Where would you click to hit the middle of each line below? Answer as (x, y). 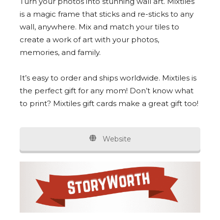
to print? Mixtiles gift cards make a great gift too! (110, 104)
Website (116, 139)
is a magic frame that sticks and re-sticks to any (107, 14)
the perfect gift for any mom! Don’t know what (107, 91)
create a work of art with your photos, (89, 40)
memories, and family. (61, 53)
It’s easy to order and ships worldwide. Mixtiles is (108, 78)
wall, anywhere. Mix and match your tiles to (99, 27)
